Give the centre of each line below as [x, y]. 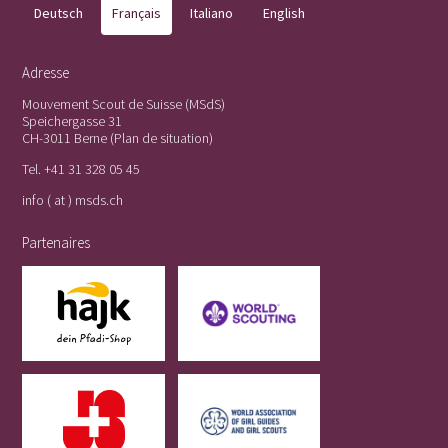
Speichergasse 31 [72, 121]
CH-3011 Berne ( [68, 138]
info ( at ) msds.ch [73, 200]
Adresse [46, 72]
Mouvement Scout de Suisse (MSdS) [124, 104]
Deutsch [58, 13]
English [283, 13]
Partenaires [56, 242]
